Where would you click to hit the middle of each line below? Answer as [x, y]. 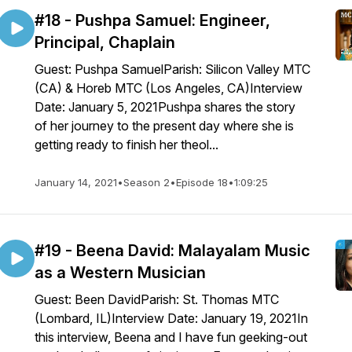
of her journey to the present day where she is [164, 126]
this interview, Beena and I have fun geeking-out [171, 337]
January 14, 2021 [76, 182]
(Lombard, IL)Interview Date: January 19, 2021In [171, 318]
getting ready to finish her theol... [126, 145]
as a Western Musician [120, 273]
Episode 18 [202, 182]
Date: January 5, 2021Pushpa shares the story [165, 107]
